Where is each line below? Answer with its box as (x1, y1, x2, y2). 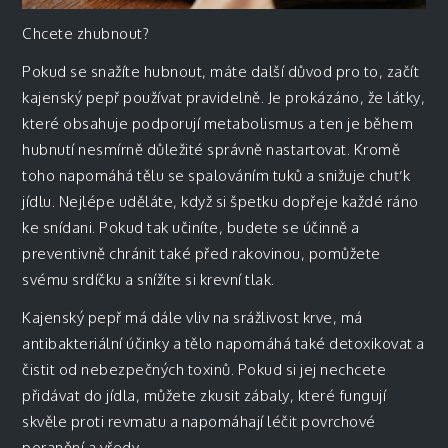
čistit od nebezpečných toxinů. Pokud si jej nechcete (22, 360, 387, 380)
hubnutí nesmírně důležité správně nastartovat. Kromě (22, 140, 401, 160)
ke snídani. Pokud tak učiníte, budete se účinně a (22, 218, 360, 238)
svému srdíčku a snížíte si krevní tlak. (22, 270, 275, 290)
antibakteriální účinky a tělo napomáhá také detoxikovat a (22, 334, 425, 354)
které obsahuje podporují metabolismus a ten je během (22, 114, 414, 134)
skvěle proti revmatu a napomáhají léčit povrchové (22, 412, 376, 432)
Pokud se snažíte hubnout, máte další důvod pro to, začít (22, 62, 420, 82)
